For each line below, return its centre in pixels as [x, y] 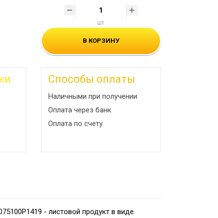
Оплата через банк [80, 110]
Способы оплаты [91, 79]
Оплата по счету [75, 123]
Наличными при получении [92, 96]
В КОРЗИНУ [101, 40]
